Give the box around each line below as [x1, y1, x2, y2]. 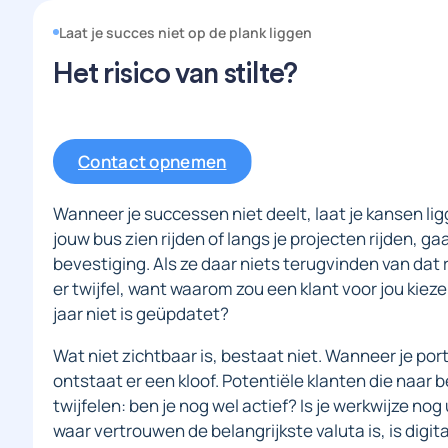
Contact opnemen [78, 150, 227, 174]
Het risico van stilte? [53, 58, 297, 89]
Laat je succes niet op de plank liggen [59, 22, 312, 42]
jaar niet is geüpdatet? [53, 302, 229, 326]
